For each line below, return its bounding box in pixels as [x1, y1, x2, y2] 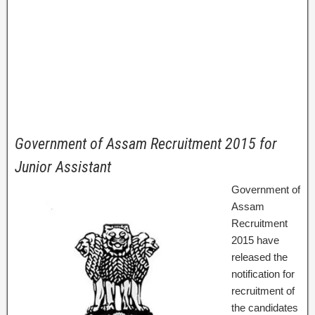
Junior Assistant [15, 158, 111, 176]
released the [231, 251, 288, 263]
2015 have [231, 234, 279, 246]
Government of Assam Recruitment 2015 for [15, 135, 277, 153]
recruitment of [231, 285, 295, 297]
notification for [231, 268, 295, 280]
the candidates [231, 302, 298, 314]
